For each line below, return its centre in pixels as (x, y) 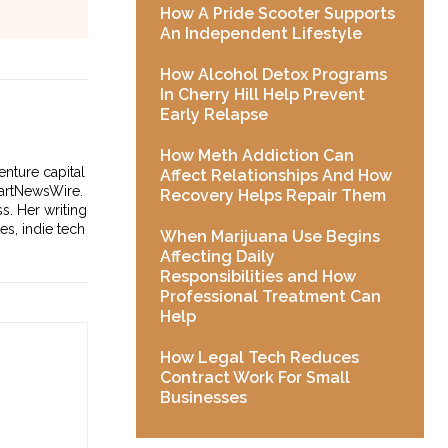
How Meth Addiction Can (257, 155)
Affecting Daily (217, 256)
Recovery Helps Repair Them (273, 195)
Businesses (203, 397)
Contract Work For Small (255, 377)
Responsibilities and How (258, 276)
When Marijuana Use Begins (270, 236)
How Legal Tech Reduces (259, 357)
